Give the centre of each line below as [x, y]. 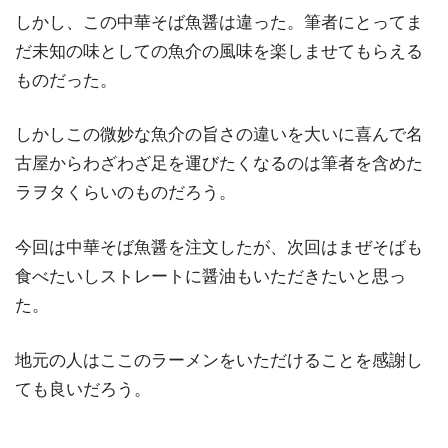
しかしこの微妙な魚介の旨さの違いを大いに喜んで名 [219, 135]
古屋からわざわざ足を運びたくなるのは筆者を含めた [219, 164]
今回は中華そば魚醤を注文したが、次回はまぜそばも [219, 247]
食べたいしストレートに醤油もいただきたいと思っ [210, 276]
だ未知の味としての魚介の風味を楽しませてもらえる [219, 51]
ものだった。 [66, 80]
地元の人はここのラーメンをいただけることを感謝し [219, 360]
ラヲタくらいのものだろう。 [125, 193]
